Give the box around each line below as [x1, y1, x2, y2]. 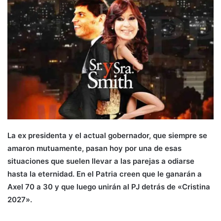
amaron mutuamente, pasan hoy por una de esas [7, 143, 182, 153]
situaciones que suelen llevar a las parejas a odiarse [7, 156, 194, 166]
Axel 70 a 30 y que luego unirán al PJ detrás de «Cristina [7, 182, 210, 191]
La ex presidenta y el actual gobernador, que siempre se [7, 130, 207, 140]
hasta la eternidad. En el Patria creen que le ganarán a [7, 169, 202, 179]
